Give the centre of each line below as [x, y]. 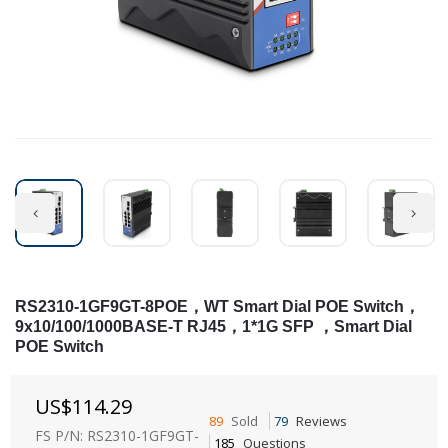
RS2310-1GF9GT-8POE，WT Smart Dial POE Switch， [217, 307]
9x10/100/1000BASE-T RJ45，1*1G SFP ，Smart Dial [213, 327]
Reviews [321, 421]
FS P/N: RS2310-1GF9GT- [117, 436]
